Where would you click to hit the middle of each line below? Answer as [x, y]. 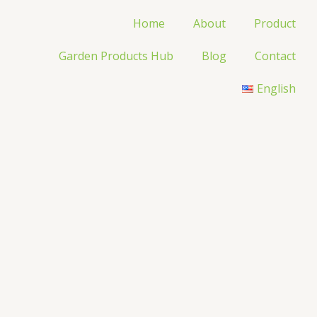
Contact [275, 56]
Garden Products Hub [116, 56]
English [276, 88]
